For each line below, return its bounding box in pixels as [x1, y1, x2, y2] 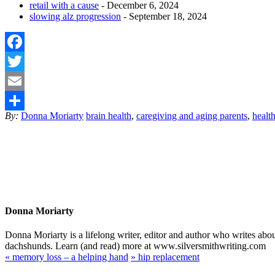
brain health [86, 110, 131, 121]
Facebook [5, 55, 43, 66]
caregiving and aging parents [136, 110, 247, 121]
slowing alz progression [29, 10, 121, 21]
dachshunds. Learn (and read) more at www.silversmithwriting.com [5, 241, 266, 252]
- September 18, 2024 [121, 10, 207, 21]
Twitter [5, 75, 33, 86]
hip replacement [136, 252, 199, 263]
